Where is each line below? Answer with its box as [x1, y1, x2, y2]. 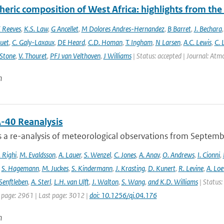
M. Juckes [41, 163, 68, 173]
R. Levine [178, 163, 203, 173]
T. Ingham [125, 37, 152, 47]
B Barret [167, 24, 191, 33]
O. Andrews [162, 150, 194, 159]
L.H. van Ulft [53, 177, 89, 186]
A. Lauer [58, 150, 81, 159]
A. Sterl [30, 177, 51, 186]
